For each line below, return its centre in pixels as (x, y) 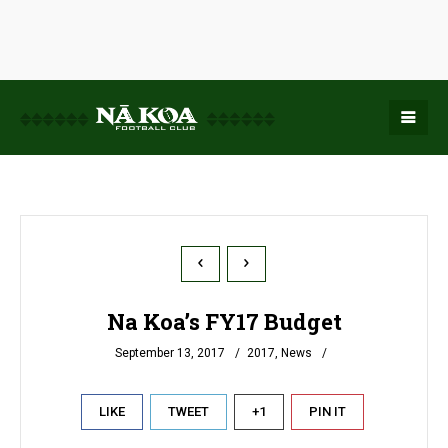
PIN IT (327, 411)
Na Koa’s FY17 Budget (224, 321)
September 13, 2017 (169, 353)
